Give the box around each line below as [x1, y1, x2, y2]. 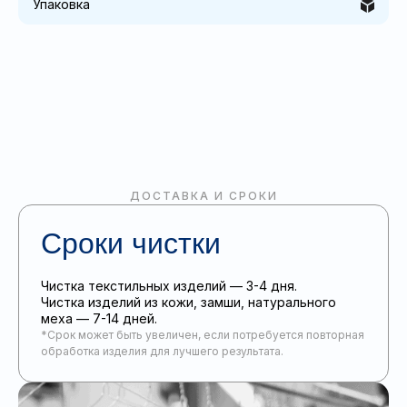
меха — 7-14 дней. [41, 311, 157, 327]
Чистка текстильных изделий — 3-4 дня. [41, 278, 297, 294]
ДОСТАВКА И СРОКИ [129, 189, 278, 203]
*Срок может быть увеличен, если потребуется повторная [41, 328, 364, 342]
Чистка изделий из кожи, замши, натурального [41, 294, 336, 311]
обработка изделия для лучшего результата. [41, 344, 283, 359]
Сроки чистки [41, 227, 221, 261]
